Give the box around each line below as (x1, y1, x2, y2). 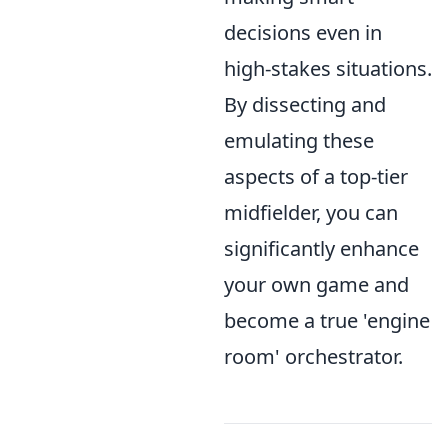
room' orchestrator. (224, 342, 403, 370)
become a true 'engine (224, 306, 430, 334)
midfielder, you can (224, 198, 398, 226)
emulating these (224, 126, 374, 154)
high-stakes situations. (224, 54, 432, 82)
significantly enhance (224, 234, 419, 262)
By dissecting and (224, 90, 386, 118)
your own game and (224, 270, 409, 298)
